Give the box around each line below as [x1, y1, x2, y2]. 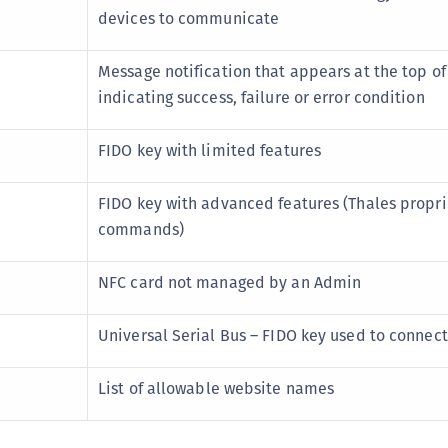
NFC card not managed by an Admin [98, 271, 362, 294]
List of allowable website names [98, 377, 335, 400]
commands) [98, 218, 184, 241]
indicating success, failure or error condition [98, 86, 425, 109]
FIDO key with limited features [98, 139, 321, 162]
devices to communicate [98, 7, 280, 30]
